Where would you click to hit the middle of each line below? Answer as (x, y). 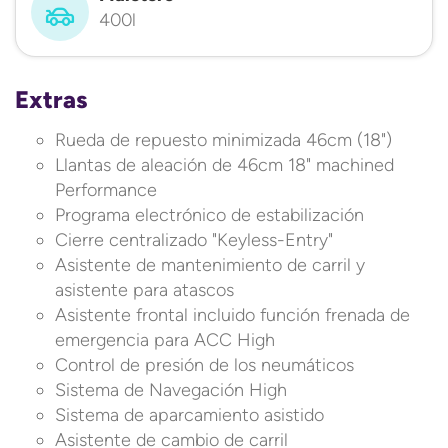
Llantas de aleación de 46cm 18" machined (224, 165)
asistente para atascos (144, 290)
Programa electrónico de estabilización (209, 215)
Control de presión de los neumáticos (204, 365)
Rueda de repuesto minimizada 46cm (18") (223, 140)
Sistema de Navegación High (171, 390)
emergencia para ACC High (165, 340)
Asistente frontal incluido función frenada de (232, 315)
